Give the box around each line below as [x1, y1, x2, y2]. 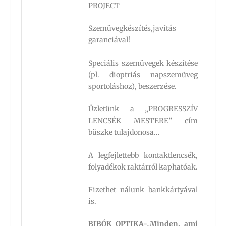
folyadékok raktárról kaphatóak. [88, 162, 198, 172]
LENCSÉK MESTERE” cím [88, 116, 198, 126]
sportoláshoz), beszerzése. [88, 81, 177, 91]
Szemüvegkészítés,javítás [88, 24, 177, 33]
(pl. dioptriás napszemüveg [88, 70, 198, 79]
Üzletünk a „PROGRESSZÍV [88, 104, 198, 114]
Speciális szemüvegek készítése [88, 58, 198, 68]
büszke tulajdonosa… [88, 128, 160, 137]
